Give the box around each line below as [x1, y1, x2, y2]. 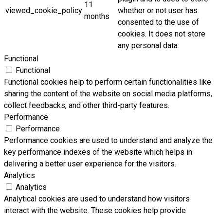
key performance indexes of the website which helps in [4, 147, 192, 157]
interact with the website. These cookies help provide [4, 205, 186, 215]
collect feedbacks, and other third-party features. [4, 100, 169, 110]
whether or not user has [118, 5, 198, 15]
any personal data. [118, 40, 179, 50]
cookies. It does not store [118, 29, 205, 38]
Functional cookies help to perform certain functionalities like [4, 77, 211, 87]
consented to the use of [118, 17, 199, 27]
